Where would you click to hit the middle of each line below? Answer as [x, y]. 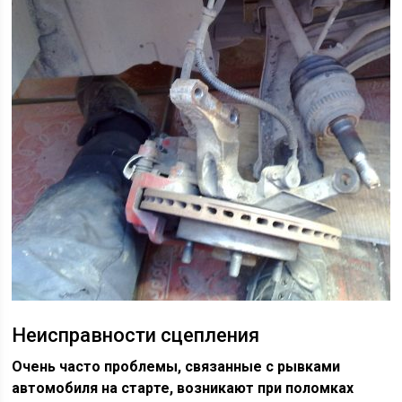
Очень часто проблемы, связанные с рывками [176, 367]
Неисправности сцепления [136, 336]
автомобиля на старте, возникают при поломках [183, 389]
